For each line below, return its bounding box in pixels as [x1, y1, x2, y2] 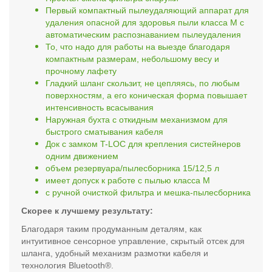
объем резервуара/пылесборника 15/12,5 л [46, 163, 219, 173]
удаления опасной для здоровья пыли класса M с [46, 17, 244, 27]
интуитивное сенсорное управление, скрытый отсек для [21, 236, 245, 246]
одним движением [46, 151, 118, 161]
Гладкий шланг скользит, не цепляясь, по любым [46, 78, 240, 88]
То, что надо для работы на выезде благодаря [46, 41, 230, 52]
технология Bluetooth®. [21, 260, 114, 270]
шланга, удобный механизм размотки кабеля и [21, 248, 208, 258]
